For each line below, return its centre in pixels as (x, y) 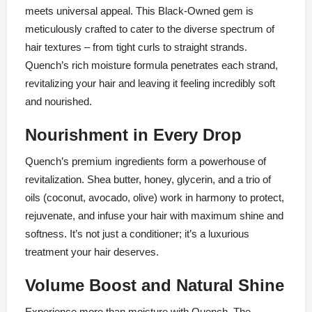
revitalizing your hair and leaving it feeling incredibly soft (150, 83)
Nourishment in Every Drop (133, 134)
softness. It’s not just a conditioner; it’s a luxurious (137, 233)
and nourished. (58, 101)
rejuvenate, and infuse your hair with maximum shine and (154, 215)
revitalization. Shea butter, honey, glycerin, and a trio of (148, 179)
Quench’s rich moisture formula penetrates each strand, (151, 65)
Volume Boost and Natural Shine (155, 285)
